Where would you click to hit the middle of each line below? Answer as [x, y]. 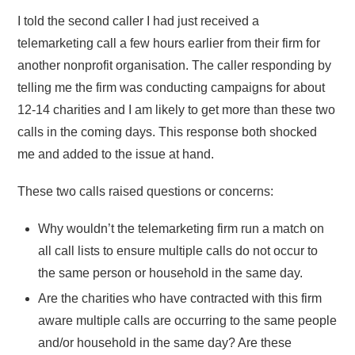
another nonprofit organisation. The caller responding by [175, 65]
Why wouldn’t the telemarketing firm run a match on [181, 229]
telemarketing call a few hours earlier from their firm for [169, 43]
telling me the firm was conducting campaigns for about [172, 87]
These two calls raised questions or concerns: [146, 192]
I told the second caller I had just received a [139, 21]
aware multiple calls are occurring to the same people [187, 320]
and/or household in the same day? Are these [165, 342]
